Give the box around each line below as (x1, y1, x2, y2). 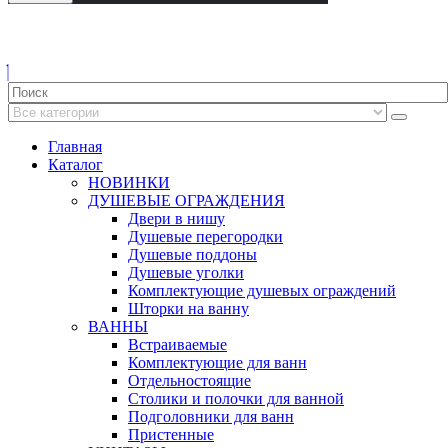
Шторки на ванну (128, 300, 249, 318)
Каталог (48, 156, 103, 174)
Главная (48, 138, 102, 156)
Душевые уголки (128, 264, 244, 282)
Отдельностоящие (128, 372, 251, 390)
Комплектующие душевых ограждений (128, 282, 396, 300)
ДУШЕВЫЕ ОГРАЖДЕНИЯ (88, 192, 285, 210)
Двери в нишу (128, 210, 225, 228)
